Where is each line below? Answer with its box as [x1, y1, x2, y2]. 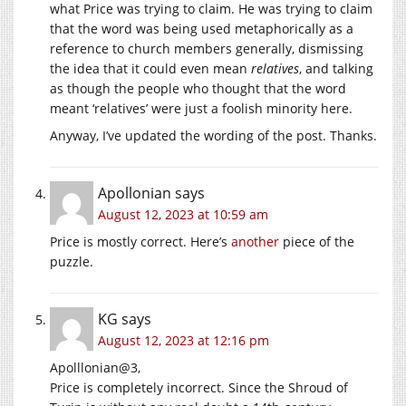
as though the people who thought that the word [50, 79, 346, 97]
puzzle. [50, 252, 93, 270]
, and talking [299, 59, 373, 77]
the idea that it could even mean [50, 59, 251, 77]
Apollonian [98, 182, 171, 203]
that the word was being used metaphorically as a [50, 19, 353, 37]
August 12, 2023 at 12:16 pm [98, 331, 269, 349]
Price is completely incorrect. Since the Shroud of [50, 378, 348, 396]
